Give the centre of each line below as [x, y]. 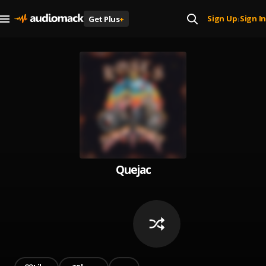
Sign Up [222, 18]
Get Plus [104, 19]
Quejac [133, 170]
